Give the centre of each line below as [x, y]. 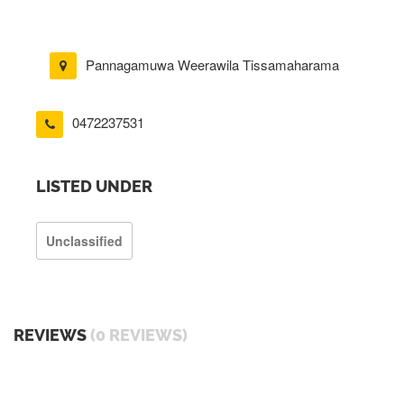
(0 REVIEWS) [139, 335]
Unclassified [84, 240]
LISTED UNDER [94, 186]
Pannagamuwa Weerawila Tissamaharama [212, 64]
